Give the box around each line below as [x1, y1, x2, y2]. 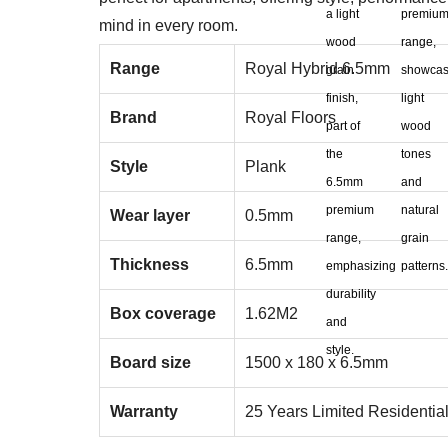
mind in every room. [99, 17, 238, 34]
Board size [110, 354, 191, 371]
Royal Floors [245, 109, 336, 126]
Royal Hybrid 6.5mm [245, 60, 390, 77]
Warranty [110, 403, 178, 420]
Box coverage [110, 305, 216, 322]
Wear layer [110, 207, 190, 224]
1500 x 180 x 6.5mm [245, 354, 388, 371]
